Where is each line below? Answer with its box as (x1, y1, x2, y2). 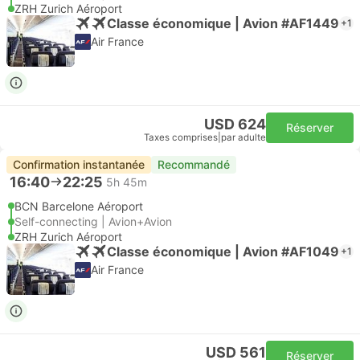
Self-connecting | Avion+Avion (14, 215, 172, 228)
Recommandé (157, 157, 230, 171)
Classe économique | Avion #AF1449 (107, 14, 339, 31)
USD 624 (204, 116, 266, 133)
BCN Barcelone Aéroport (14, 199, 143, 213)
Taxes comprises (144, 132, 218, 143)
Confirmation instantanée (13, 157, 145, 171)
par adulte (221, 132, 266, 143)
